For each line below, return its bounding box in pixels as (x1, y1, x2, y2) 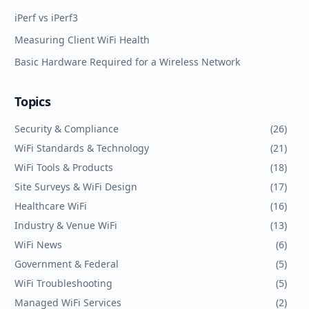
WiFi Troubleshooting (14, 277, 113, 290)
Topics (14, 93, 51, 110)
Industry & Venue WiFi (14, 219, 118, 232)
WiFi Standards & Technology (14, 141, 150, 154)
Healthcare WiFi (14, 199, 88, 212)
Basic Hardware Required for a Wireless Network (14, 55, 241, 68)
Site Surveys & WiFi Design (14, 180, 138, 193)
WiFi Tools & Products (14, 161, 114, 174)
